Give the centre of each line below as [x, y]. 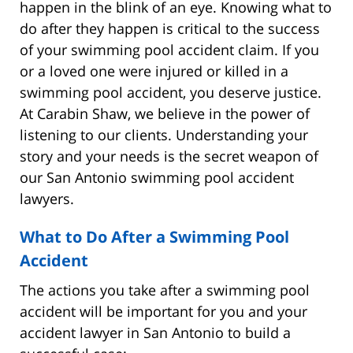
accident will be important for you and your [163, 311]
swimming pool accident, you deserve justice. [171, 92]
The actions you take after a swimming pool [165, 290]
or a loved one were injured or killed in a [154, 71]
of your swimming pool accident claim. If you [169, 49]
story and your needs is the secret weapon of [169, 156]
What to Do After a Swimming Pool [154, 236]
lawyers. [47, 198]
